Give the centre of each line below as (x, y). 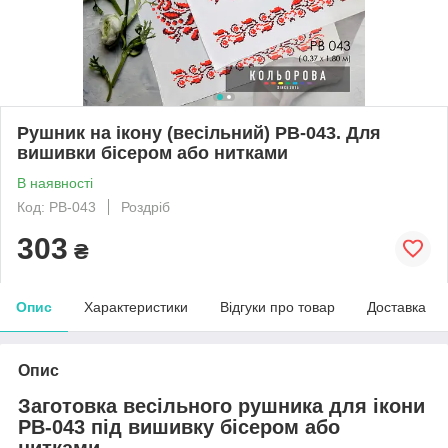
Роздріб (145, 206)
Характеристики (136, 306)
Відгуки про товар (277, 306)
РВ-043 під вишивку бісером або (179, 426)
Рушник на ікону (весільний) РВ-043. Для (199, 132)
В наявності (55, 182)
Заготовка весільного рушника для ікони (221, 405)
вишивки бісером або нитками (152, 152)
